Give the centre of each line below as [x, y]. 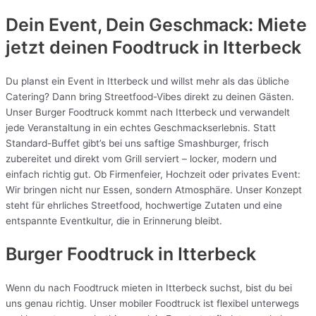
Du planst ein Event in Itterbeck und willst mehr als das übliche [147, 81]
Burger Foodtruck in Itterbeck [131, 254]
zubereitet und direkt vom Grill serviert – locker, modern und [141, 158]
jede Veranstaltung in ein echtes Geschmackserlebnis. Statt [141, 127]
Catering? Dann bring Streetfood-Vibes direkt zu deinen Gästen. [150, 96]
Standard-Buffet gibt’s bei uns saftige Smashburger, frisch [137, 143]
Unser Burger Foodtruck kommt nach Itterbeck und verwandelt [148, 112]
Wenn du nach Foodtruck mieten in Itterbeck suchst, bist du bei [149, 288]
